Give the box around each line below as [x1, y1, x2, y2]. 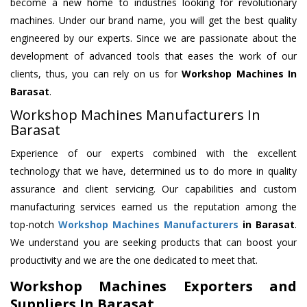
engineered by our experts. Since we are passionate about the [10, 32, 297, 45]
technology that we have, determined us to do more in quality [10, 164, 297, 177]
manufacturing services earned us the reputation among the [10, 200, 297, 213]
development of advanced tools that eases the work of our [10, 49, 297, 62]
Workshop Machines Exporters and [10, 277, 297, 295]
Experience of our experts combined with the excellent [10, 147, 297, 160]
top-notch [10, 218, 58, 231]
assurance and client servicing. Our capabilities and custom [10, 182, 297, 195]
